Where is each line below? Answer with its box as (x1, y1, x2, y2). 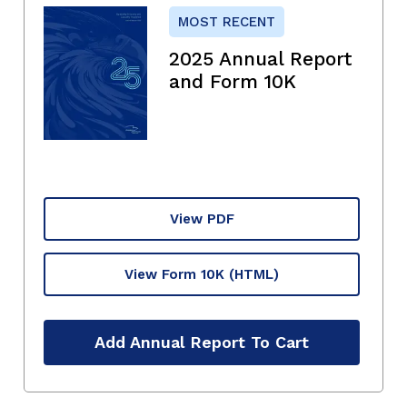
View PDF (169, 210, 234, 227)
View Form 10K (124, 265, 224, 283)
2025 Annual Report (169, 46, 352, 70)
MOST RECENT (178, 13, 275, 30)
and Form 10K (169, 69, 296, 93)
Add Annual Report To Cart (94, 333, 309, 352)
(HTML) (229, 265, 279, 283)
